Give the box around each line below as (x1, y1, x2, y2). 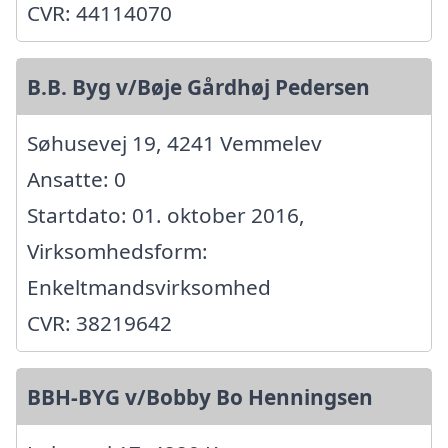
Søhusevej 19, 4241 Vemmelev (27, 128, 322, 157)
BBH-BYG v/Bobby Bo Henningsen (27, 382, 373, 411)
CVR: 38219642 (27, 308, 172, 337)
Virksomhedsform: (27, 236, 208, 265)
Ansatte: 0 (27, 164, 126, 193)
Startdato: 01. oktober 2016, (27, 200, 305, 229)
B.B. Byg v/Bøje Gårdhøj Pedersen (27, 72, 370, 101)
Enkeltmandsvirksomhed (27, 272, 271, 301)
